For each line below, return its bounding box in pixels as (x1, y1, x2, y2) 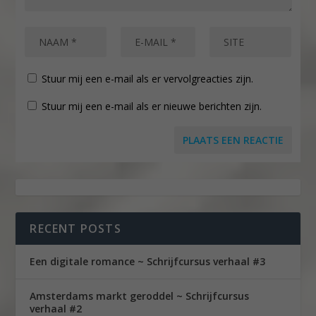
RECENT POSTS (30, 221, 121, 237)
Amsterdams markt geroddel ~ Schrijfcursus (30, 289, 250, 303)
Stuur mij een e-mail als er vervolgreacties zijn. (41, 71, 253, 85)
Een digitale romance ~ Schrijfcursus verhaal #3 (30, 255, 266, 269)
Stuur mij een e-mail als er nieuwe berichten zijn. (41, 99, 262, 113)
